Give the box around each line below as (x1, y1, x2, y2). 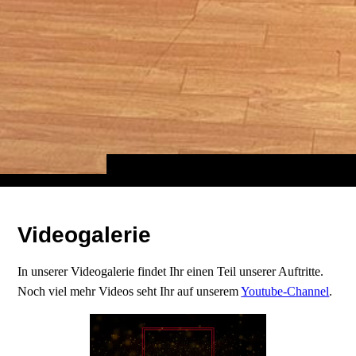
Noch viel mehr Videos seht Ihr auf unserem (17, 284, 242, 299)
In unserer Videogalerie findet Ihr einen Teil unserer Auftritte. (17, 265, 324, 279)
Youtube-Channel (241, 284, 330, 299)
